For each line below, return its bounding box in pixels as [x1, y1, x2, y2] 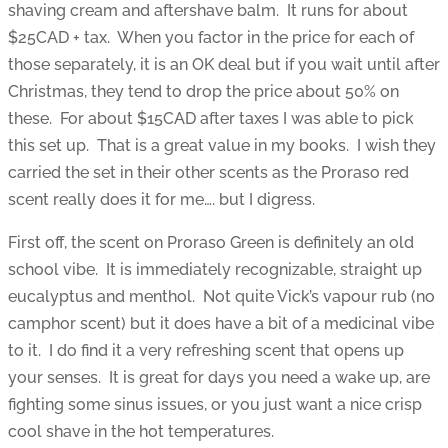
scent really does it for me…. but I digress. [8, 190, 315, 210]
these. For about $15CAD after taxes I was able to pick [8, 109, 414, 129]
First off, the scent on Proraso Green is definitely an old [8, 233, 414, 253]
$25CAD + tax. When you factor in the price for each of [8, 28, 414, 48]
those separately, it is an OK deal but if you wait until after [8, 55, 440, 75]
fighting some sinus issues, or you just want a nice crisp [8, 395, 422, 415]
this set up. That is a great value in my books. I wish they [8, 136, 436, 156]
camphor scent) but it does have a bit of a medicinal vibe [8, 314, 434, 334]
